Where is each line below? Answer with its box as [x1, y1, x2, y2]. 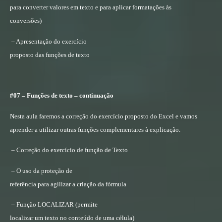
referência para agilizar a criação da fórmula [10, 180, 126, 188]
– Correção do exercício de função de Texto [11, 146, 128, 154]
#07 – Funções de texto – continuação [10, 92, 113, 100]
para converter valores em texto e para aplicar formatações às [10, 3, 171, 11]
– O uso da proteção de [11, 166, 72, 174]
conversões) [10, 17, 42, 25]
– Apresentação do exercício [11, 37, 87, 45]
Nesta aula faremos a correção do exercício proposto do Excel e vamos [10, 112, 197, 120]
